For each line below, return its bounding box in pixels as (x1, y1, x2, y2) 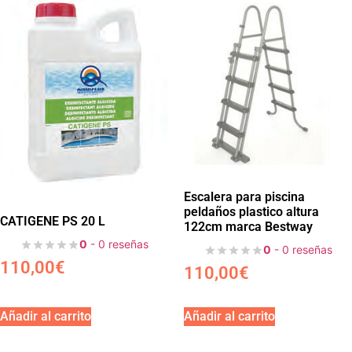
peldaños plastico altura (184, 203, 319, 219)
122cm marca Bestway (184, 218, 313, 234)
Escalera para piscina (184, 189, 305, 204)
